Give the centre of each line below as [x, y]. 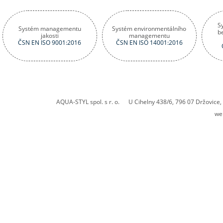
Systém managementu [50, 29]
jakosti [50, 36]
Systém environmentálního [149, 29]
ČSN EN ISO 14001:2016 [149, 43]
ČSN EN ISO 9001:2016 [50, 43]
